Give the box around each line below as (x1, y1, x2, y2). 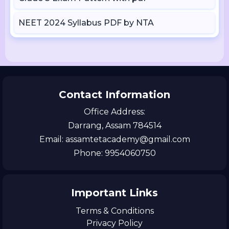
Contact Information (59, 88, 170, 101)
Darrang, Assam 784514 (67, 121, 162, 130)
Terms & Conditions (75, 206, 154, 216)
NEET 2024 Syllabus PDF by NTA (18, 18, 154, 28)
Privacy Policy (86, 218, 143, 228)
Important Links (71, 187, 158, 199)
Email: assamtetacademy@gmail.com (39, 134, 190, 144)
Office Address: (84, 107, 145, 117)
